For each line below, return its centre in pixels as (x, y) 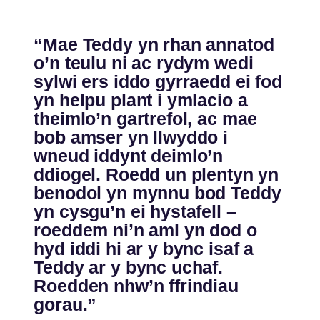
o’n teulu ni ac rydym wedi (144, 63)
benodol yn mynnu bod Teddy (157, 193)
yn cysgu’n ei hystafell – (135, 212)
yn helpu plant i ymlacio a (141, 100)
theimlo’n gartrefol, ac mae (146, 119)
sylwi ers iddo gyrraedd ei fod (158, 82)
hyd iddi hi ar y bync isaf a (144, 249)
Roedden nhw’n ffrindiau (136, 286)
